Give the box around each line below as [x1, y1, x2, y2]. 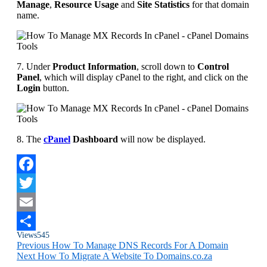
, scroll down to [136, 61, 197, 72]
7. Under [17, 61, 52, 72]
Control [197, 61, 229, 72]
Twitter [17, 196, 44, 207]
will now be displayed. [118, 133, 206, 144]
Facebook [17, 177, 54, 188]
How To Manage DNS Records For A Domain [52, 240, 228, 250]
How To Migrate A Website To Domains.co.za [38, 250, 212, 261]
